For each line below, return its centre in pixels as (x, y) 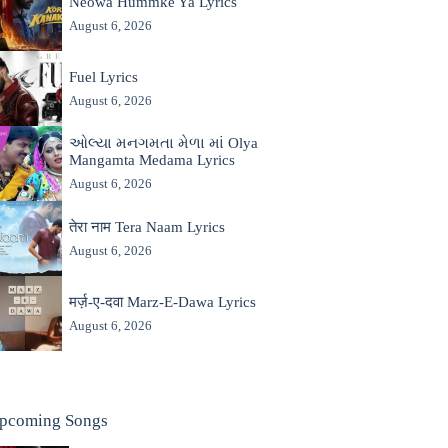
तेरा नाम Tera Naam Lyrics (146, 226)
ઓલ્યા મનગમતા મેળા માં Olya (163, 143)
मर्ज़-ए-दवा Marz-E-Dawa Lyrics (162, 301)
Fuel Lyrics (103, 76)
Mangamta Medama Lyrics (151, 160)
